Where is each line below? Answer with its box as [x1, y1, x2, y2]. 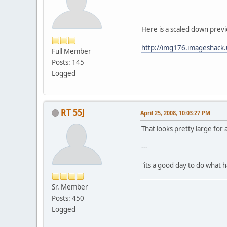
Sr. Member [52, 182, 88, 192]
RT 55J [61, 106, 85, 118]
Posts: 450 [52, 193, 84, 203]
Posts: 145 [52, 57, 84, 67]
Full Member [52, 46, 91, 56]
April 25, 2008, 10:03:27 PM [140, 108, 210, 117]
